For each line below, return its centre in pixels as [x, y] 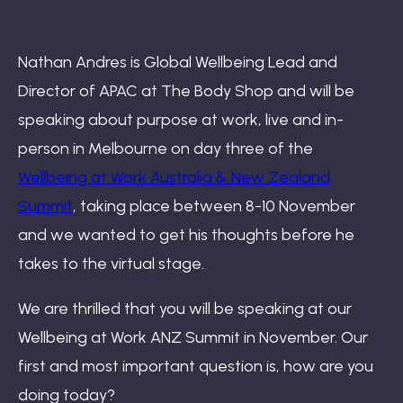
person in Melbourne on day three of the [166, 148]
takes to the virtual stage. [111, 263]
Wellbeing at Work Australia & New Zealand [174, 177]
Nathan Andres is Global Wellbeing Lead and [178, 62]
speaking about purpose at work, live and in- [181, 119]
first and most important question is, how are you [196, 366]
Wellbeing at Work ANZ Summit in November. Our [193, 337]
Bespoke [201, 291]
